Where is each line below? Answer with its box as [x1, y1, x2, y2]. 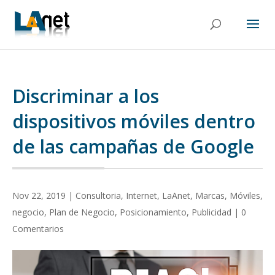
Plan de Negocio [49, 206, 115, 218]
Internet [126, 190, 157, 201]
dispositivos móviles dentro [12, 109, 255, 134]
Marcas [195, 190, 225, 201]
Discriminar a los [12, 83, 159, 109]
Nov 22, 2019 [12, 190, 66, 201]
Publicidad [192, 206, 231, 218]
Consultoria [76, 190, 121, 201]
